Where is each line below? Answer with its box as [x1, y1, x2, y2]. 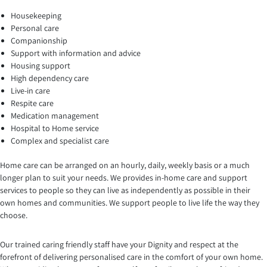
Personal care [11, 23, 59, 34]
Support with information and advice [11, 48, 141, 59]
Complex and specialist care [11, 135, 109, 147]
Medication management [11, 110, 99, 122]
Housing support [11, 60, 70, 72]
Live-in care [11, 85, 50, 97]
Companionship [11, 35, 67, 46]
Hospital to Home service [11, 123, 99, 134]
